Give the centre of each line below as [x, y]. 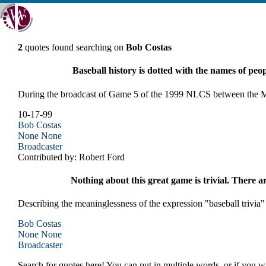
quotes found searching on [74, 47]
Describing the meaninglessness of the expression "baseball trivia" [141, 204]
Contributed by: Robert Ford [71, 157]
